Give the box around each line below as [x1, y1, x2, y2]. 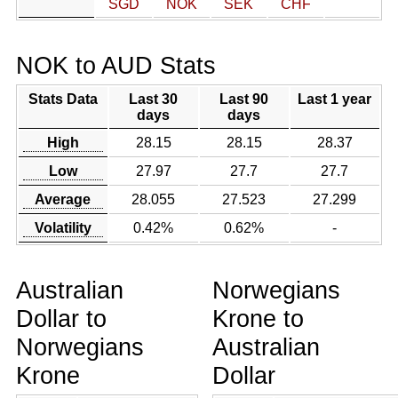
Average [35, 192, 92, 207]
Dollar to [15, 305, 107, 332]
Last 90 [219, 92, 269, 107]
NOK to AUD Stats [15, 52, 216, 79]
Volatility [34, 220, 92, 235]
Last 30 [129, 92, 179, 107]
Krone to [212, 305, 304, 332]
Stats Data [28, 92, 98, 107]
